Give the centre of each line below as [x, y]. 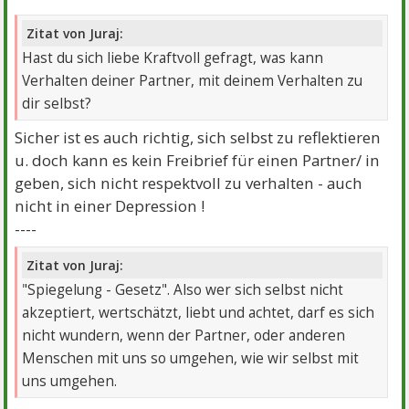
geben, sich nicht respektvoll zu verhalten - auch [189, 183]
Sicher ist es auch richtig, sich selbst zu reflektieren [198, 137]
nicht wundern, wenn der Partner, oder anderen [184, 336]
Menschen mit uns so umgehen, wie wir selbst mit [191, 359]
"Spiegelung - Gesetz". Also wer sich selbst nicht [183, 290]
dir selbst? [57, 103]
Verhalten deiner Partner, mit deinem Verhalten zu [193, 80]
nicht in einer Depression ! [110, 205]
